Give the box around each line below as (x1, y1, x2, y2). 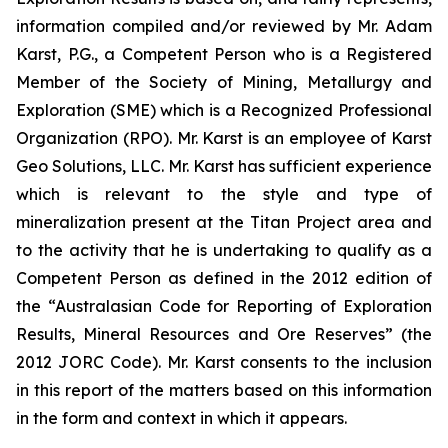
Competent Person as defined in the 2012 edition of (16, 267, 432, 288)
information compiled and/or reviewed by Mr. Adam (16, 15, 432, 36)
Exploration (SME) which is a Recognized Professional (16, 99, 432, 120)
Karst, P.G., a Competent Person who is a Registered (16, 43, 432, 64)
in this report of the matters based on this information (16, 379, 432, 400)
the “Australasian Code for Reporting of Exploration (16, 295, 432, 316)
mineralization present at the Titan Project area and (16, 211, 432, 232)
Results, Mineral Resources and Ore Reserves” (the (16, 323, 432, 344)
